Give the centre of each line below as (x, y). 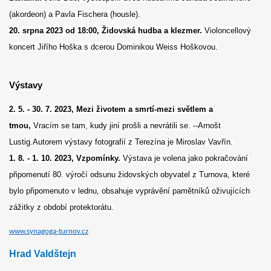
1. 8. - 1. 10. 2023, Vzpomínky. (66, 158)
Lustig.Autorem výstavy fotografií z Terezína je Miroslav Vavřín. (121, 142)
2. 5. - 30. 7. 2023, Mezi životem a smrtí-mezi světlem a (111, 109)
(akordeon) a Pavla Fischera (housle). (75, 15)
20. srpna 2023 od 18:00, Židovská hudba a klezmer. (107, 31)
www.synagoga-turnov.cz (49, 232)
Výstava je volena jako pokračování (185, 158)
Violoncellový (228, 31)
